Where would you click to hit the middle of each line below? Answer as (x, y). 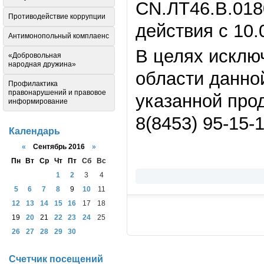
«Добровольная (35, 56)
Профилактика (33, 84)
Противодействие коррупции (57, 17)
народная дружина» (42, 65)
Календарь (34, 131)
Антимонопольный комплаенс (59, 36)
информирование (38, 102)
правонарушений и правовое (57, 93)
